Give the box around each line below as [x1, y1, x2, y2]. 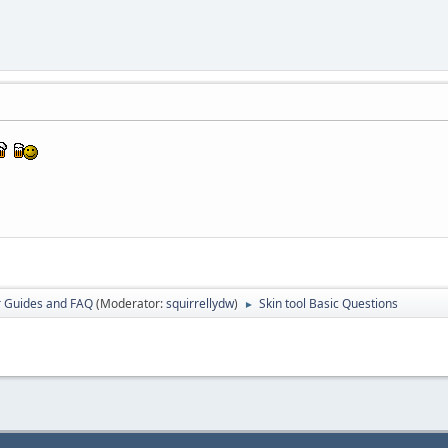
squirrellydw [166, 294, 234, 312]
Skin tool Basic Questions [259, 294, 398, 312]
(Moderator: [96, 294, 166, 312]
